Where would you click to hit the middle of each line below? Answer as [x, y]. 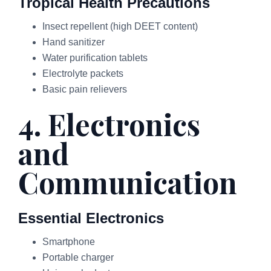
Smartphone [69, 242]
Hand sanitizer [73, 42]
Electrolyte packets [83, 74]
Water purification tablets [95, 58]
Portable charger [78, 258]
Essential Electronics [91, 218]
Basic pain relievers [85, 90]
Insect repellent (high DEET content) [120, 27]
